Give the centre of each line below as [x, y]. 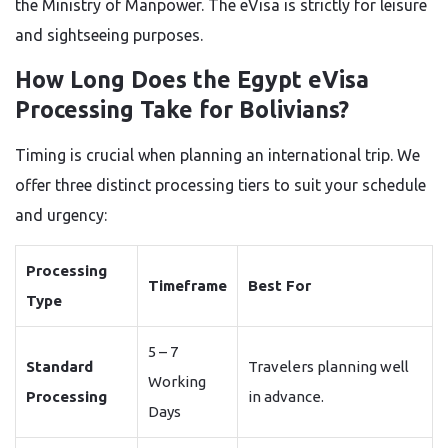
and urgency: [61, 215]
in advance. [286, 396]
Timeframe [187, 285]
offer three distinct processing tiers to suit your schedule [220, 185]
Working [177, 381]
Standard [59, 366]
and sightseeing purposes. [109, 35]
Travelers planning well [328, 366]
